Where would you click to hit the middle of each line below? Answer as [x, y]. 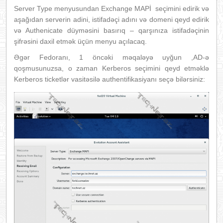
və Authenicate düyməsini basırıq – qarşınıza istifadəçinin [111, 30]
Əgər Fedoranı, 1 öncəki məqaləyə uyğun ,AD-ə [111, 57]
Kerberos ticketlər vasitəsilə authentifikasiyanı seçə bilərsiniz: [110, 79]
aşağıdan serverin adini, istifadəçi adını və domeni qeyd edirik [111, 19]
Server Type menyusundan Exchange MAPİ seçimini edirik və [111, 8]
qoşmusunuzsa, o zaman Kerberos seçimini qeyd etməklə [111, 68]
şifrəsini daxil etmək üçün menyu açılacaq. [80, 41]
